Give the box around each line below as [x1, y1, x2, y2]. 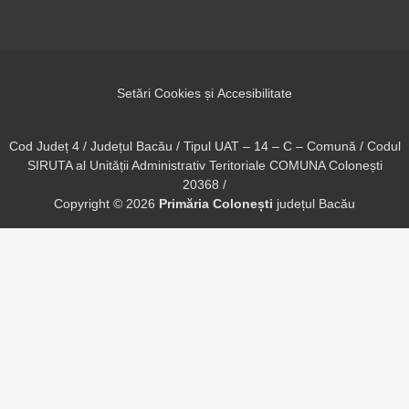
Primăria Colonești [159, 196, 273, 211]
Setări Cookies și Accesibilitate [117, 86, 292, 100]
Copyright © [54, 196, 126, 211]
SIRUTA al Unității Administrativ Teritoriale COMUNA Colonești [26, 158, 383, 173]
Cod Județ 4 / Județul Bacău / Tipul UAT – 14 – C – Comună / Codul [8, 139, 401, 153]
